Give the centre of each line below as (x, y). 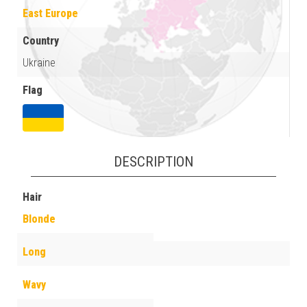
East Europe (50, 13)
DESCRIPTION (153, 162)
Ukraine (39, 62)
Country (41, 40)
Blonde (39, 219)
